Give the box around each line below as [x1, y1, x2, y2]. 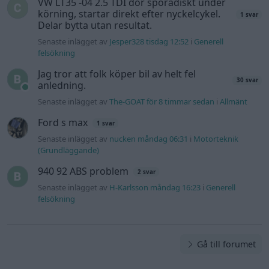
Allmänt [220, 96, 248, 107]
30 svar [236, 76, 258, 85]
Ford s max [38, 116, 88, 130]
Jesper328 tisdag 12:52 [109, 36, 189, 47]
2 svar [137, 168, 156, 176]
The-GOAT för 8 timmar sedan [109, 96, 215, 107]
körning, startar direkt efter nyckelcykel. [38, 7, 221, 21]
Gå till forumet [195, 238, 256, 250]
